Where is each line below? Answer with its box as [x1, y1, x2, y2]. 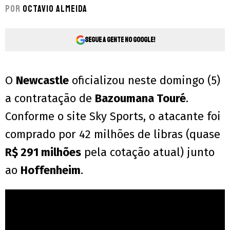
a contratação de [5, 91, 95, 106]
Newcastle [16, 73, 69, 88]
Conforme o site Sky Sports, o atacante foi [5, 109, 221, 124]
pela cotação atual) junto [81, 145, 215, 160]
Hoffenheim [21, 163, 81, 178]
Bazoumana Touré [95, 91, 186, 106]
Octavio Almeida [23, 3, 87, 15]
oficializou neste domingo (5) [69, 73, 220, 88]
